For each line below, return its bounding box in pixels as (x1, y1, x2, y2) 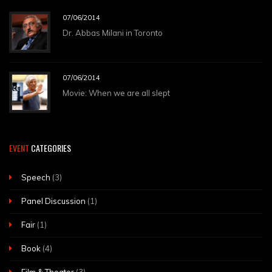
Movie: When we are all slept (63, 88, 170, 98)
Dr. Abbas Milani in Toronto (63, 28, 163, 38)
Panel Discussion (21, 196, 86, 206)
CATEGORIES (29, 141, 71, 154)
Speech (21, 172, 50, 183)
